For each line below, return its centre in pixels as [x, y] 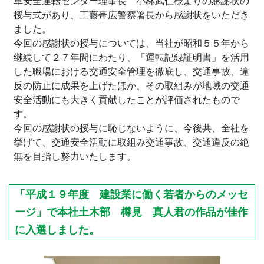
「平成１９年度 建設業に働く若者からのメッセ [131, 195]
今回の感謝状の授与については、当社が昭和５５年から [131, 43]
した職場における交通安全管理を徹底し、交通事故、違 [131, 71]
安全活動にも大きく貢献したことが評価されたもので [127, 100]
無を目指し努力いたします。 [75, 156]
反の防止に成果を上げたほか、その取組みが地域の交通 [131, 85]
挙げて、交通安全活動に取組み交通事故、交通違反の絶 [131, 142]
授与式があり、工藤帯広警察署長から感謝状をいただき [131, 15]
